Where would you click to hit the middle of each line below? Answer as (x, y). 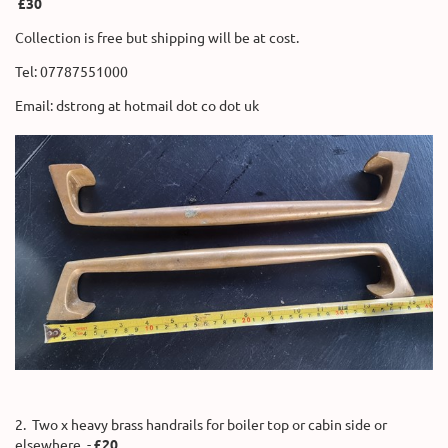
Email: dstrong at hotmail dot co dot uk (137, 104)
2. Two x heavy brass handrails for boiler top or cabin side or (201, 424)
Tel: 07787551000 (71, 70)
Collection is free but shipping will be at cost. (157, 36)
